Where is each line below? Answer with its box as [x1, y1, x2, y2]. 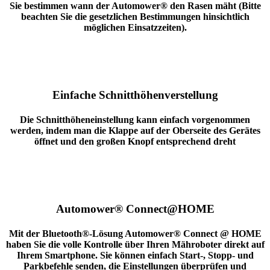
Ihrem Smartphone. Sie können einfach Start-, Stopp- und [16, 250, 254, 261]
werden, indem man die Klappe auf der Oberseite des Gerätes [10, 125, 260, 136]
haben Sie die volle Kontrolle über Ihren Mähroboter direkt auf [5, 239, 265, 250]
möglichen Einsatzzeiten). [83, 22, 187, 33]
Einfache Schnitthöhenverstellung [52, 88, 218, 101]
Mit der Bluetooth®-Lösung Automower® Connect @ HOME [8, 228, 262, 239]
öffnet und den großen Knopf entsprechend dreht [34, 136, 236, 146]
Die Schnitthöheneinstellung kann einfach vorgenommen [20, 114, 250, 125]
